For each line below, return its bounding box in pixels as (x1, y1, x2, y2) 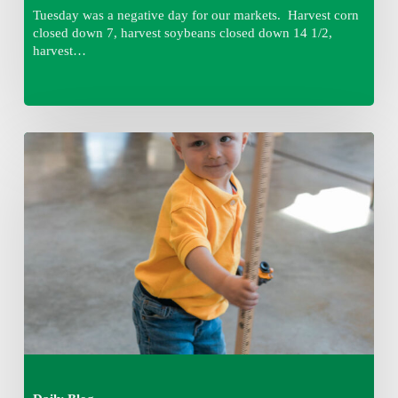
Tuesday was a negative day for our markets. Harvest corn (32, 7, 359, 22)
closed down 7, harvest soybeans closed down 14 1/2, (32, 25, 332, 40)
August (22, 150, 63, 165)
